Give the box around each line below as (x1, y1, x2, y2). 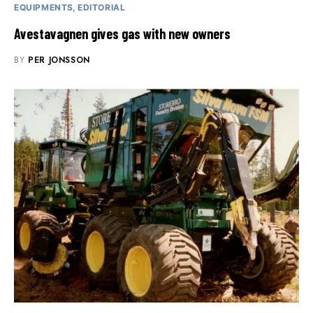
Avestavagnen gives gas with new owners (14, 25, 231, 43)
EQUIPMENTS (14, 2, 73, 13)
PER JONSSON (28, 54, 90, 67)
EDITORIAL (78, 2, 126, 13)
